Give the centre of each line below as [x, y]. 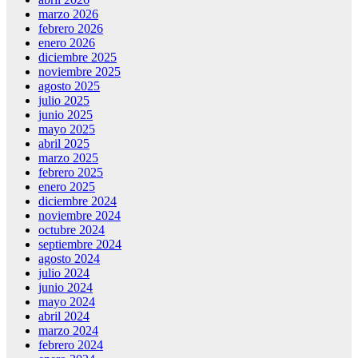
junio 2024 [66, 287]
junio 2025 [66, 114]
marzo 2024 [68, 330]
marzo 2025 [68, 157]
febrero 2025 [71, 172]
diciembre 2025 [78, 57]
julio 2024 [64, 272]
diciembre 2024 [78, 201]
